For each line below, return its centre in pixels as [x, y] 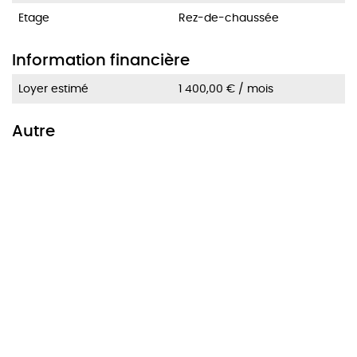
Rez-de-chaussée [229, 18]
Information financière [101, 60]
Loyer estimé [53, 89]
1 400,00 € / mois [226, 89]
